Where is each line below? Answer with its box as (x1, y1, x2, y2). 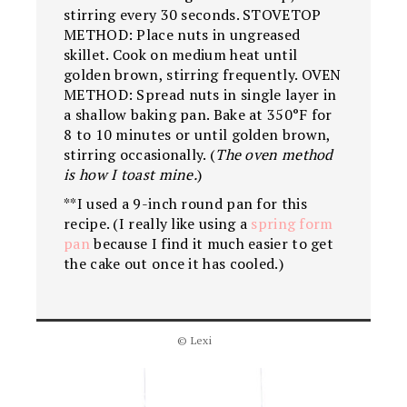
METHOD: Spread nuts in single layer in (64, 84, 337, 104)
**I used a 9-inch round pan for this (64, 193, 307, 213)
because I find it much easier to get (89, 233, 334, 253)
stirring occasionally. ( (64, 144, 216, 164)
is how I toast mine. (64, 164, 198, 184)
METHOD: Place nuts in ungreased (64, 24, 301, 45)
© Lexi (177, 333, 212, 347)
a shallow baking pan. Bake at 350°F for (64, 104, 333, 124)
